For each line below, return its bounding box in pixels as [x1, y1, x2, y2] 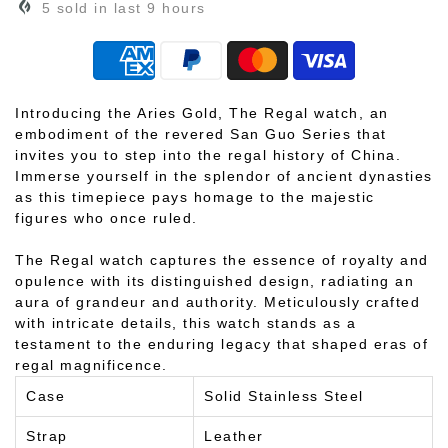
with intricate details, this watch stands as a [15, 314, 356, 331]
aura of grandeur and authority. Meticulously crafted [15, 293, 420, 310]
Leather [204, 427, 264, 444]
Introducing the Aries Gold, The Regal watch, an [15, 104, 389, 121]
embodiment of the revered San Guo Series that [15, 125, 387, 142]
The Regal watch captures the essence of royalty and [15, 251, 429, 268]
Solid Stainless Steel [204, 387, 364, 404]
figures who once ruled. [15, 209, 198, 226]
